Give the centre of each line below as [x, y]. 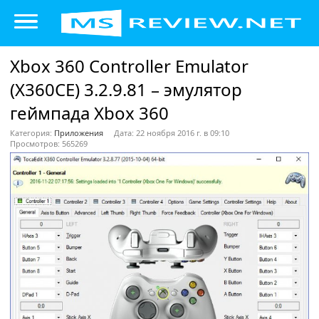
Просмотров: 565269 [49, 143]
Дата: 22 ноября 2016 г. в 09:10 [172, 132]
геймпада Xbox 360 [89, 113]
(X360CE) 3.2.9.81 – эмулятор [126, 89]
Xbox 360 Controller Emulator [129, 66]
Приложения [79, 132]
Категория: [32, 132]
